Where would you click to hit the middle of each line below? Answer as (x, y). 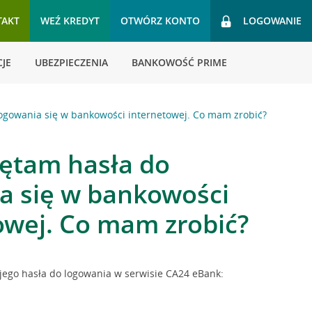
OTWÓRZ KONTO (160, 21)
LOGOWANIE (272, 21)
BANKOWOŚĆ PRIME (179, 62)
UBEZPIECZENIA (71, 62)
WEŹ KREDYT (70, 21)
